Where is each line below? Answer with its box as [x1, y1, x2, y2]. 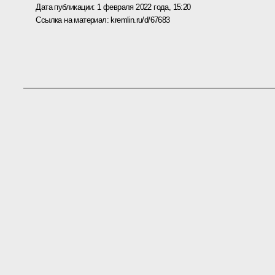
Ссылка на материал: [36, 15, 111, 25]
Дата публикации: [36, 2, 98, 12]
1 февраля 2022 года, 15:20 [97, 2, 191, 12]
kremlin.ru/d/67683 [110, 15, 170, 25]
